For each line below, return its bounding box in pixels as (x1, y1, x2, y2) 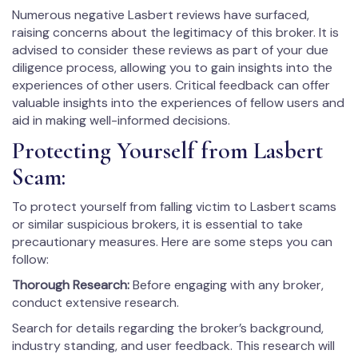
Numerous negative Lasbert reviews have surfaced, (12, 6, 309, 23)
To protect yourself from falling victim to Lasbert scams (12, 197, 336, 215)
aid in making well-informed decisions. (12, 111, 230, 129)
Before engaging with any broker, (129, 276, 324, 293)
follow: (12, 250, 49, 268)
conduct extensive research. (12, 293, 182, 311)
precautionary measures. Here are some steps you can (12, 233, 332, 250)
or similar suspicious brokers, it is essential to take (12, 215, 303, 233)
